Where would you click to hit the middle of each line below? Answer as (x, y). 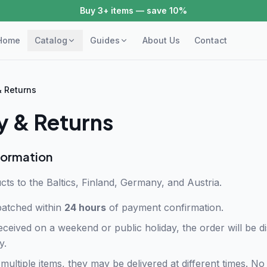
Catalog (51, 40)
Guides (105, 40)
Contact (211, 40)
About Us (162, 40)
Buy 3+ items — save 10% (133, 10)
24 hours (85, 207)
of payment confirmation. (165, 207)
